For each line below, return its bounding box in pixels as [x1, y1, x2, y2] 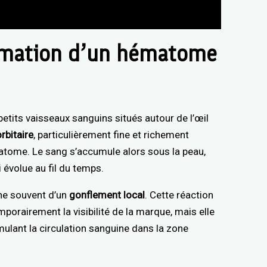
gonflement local [67, 188, 145, 201]
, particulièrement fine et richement [33, 128, 190, 141]
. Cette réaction [145, 188, 214, 201]
